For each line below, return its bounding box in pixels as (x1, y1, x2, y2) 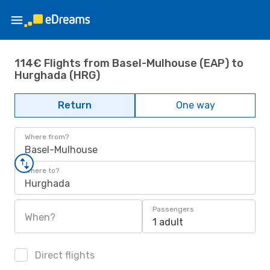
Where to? (25, 166, 59, 175)
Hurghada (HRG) (14, 68, 100, 82)
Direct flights (33, 250, 95, 261)
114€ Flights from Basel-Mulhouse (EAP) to (14, 56, 243, 70)
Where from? (25, 133, 69, 141)
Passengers (152, 205, 194, 213)
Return (58, 99, 92, 111)
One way (175, 99, 215, 111)
